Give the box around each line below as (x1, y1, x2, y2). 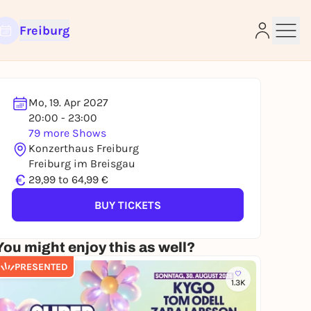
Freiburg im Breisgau (28, 157, 135, 170)
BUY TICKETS (94, 198, 161, 212)
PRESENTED (15, 260, 68, 273)
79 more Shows (28, 126, 106, 140)
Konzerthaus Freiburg (28, 142, 139, 155)
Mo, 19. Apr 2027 (28, 96, 108, 109)
